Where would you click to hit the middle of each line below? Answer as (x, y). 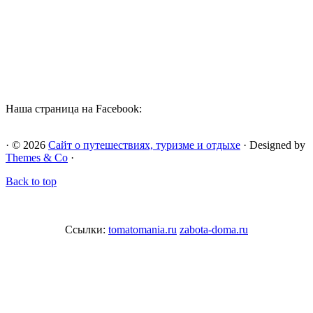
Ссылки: (87, 230)
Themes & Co (37, 158)
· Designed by (273, 145)
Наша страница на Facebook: (74, 109)
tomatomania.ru (143, 230)
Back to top (31, 182)
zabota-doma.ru (214, 230)
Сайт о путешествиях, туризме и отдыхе (144, 145)
